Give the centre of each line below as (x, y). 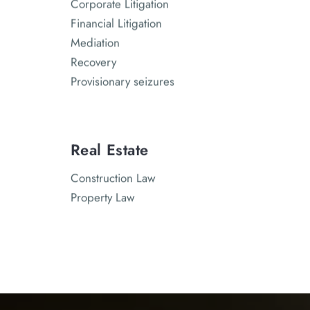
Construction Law (113, 178)
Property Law (103, 198)
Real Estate (110, 150)
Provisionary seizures (122, 81)
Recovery (93, 62)
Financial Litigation (116, 23)
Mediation (95, 43)
